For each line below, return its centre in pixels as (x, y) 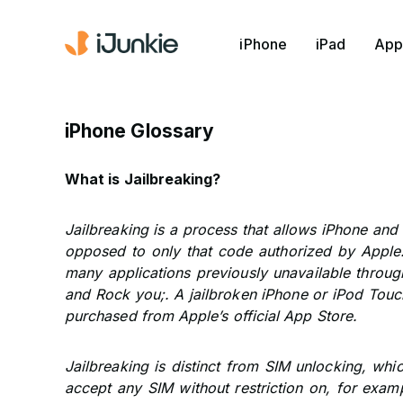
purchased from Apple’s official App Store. (211, 316)
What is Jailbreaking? (143, 179)
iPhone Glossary (140, 131)
